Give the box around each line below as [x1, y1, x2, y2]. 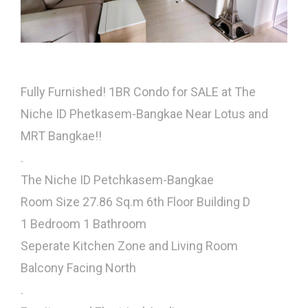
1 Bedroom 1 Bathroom [21, 216, 146, 231]
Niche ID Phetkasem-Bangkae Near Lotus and [21, 106, 268, 121]
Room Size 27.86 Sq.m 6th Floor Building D [21, 194, 250, 209]
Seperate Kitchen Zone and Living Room [21, 238, 238, 253]
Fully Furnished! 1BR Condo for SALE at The [21, 84, 256, 99]
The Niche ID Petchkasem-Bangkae [21, 172, 214, 187]
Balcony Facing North [21, 260, 136, 275]
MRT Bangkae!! [21, 128, 102, 143]
